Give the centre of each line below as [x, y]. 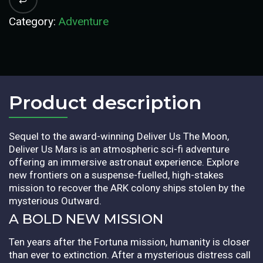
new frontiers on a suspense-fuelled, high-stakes [116, 175]
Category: [34, 21]
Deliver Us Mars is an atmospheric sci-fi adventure [119, 149]
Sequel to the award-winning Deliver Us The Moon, [119, 136]
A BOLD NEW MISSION [86, 219]
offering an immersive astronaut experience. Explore [124, 162]
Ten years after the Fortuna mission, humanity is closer [129, 242]
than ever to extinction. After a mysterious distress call [130, 254]
